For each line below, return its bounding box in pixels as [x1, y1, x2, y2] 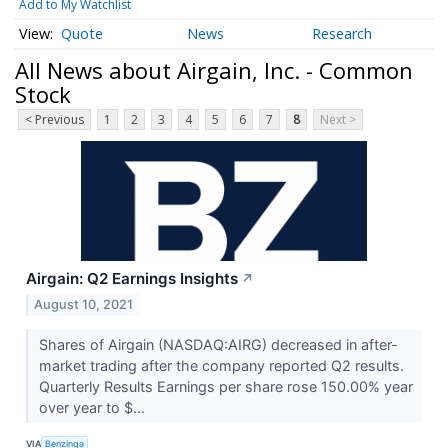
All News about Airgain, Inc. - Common [15, 54, 413, 85]
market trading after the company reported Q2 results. [38, 357, 404, 375]
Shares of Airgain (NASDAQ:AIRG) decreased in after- [38, 336, 398, 354]
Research [312, 24, 373, 44]
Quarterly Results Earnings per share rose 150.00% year [38, 378, 413, 396]
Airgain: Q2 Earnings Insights [26, 269, 238, 289]
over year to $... [38, 399, 149, 417]
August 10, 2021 [34, 297, 134, 313]
